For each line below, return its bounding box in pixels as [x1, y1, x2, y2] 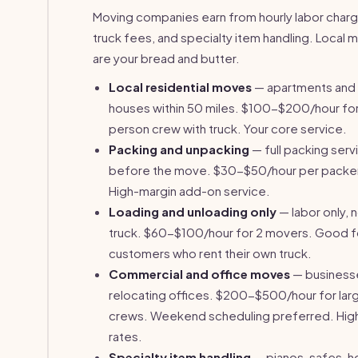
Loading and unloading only [109, 204, 276, 219]
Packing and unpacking [109, 141, 249, 157]
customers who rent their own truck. [109, 245, 312, 261]
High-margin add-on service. [109, 183, 270, 198]
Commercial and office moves [109, 266, 290, 281]
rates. [109, 328, 142, 344]
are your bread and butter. [93, 50, 240, 66]
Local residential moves [109, 79, 252, 94]
